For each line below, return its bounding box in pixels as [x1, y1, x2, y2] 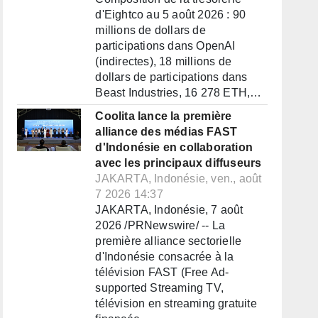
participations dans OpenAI [95, 40, 236, 53]
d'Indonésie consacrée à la [95, 251, 234, 263]
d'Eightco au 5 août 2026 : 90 [95, 9, 246, 21]
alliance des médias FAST [95, 126, 238, 138]
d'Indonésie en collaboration [95, 141, 253, 154]
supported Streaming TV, [95, 282, 224, 295]
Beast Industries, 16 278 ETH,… [95, 87, 262, 99]
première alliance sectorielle [95, 235, 242, 248]
